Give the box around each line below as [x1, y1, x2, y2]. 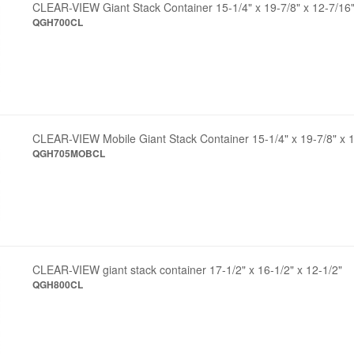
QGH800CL [32, 277, 84, 292]
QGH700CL [32, 15, 84, 29]
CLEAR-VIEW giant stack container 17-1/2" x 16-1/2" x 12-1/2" [32, 262, 343, 277]
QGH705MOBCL [32, 146, 106, 160]
